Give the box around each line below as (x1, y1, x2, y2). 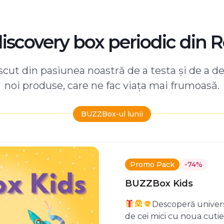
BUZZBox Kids (124, 177, 193, 189)
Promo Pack (129, 159, 174, 169)
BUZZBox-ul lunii (81, 109, 143, 118)
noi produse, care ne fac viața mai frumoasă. (4, 79, 219, 91)
